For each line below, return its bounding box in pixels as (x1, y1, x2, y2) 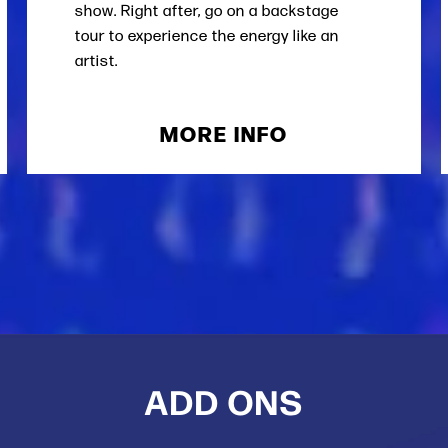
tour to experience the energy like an (75, 26, 340, 45)
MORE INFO (159, 118, 288, 148)
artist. (75, 51, 123, 70)
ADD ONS (145, 376, 303, 425)
